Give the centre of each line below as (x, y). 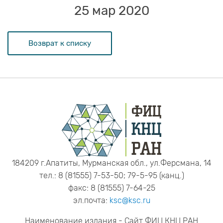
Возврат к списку (60, 44)
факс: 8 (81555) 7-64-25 (111, 188)
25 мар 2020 (111, 11)
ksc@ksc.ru (130, 201)
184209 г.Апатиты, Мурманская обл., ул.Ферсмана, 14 (111, 163)
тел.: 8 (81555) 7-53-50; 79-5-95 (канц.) (111, 176)
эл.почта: (91, 201)
